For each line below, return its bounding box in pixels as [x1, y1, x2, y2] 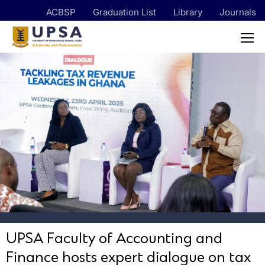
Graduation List [93, 6, 156, 18]
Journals [219, 6, 256, 18]
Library [173, 6, 202, 18]
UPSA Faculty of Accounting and [6, 230, 222, 248]
